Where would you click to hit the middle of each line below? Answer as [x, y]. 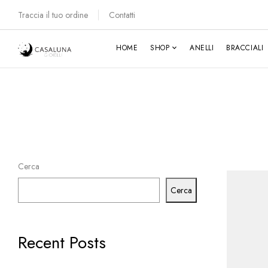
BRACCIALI [245, 48]
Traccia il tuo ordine [53, 15]
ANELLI [202, 48]
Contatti [122, 15]
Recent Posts [62, 243]
